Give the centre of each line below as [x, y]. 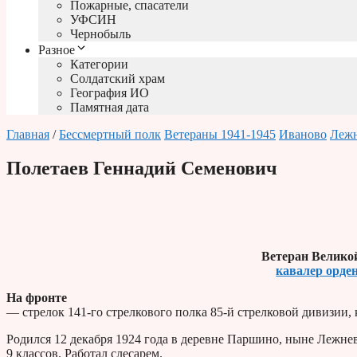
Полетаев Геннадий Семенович [142, 169]
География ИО [110, 93]
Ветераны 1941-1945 [220, 135]
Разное [57, 50]
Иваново [303, 135]
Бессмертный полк [110, 135]
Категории [99, 65]
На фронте [37, 298]
